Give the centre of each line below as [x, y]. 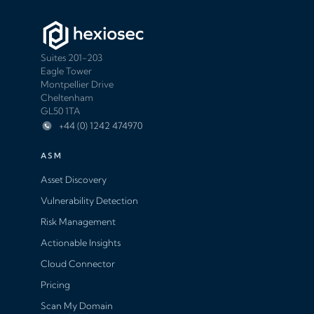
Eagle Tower [66, 71]
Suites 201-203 [71, 58]
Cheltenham [67, 98]
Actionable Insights [81, 243]
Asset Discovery [74, 180]
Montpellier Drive [77, 84]
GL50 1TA [61, 111]
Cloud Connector [78, 264]
